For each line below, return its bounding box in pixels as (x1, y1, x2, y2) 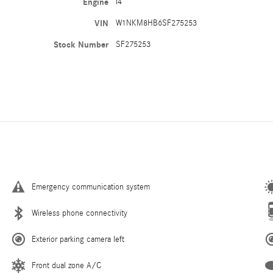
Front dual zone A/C (32, 261, 101, 271)
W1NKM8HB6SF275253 (116, 18, 197, 29)
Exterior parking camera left (32, 235, 124, 245)
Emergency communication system (32, 182, 150, 193)
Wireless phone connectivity (32, 208, 127, 219)
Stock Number (54, 40, 109, 51)
